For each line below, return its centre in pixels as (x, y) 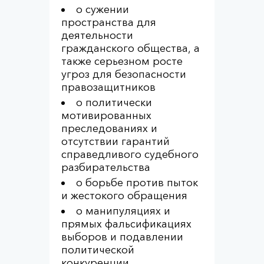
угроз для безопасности (124, 74)
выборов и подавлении (122, 237)
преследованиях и (109, 128)
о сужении (103, 9)
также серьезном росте (122, 61)
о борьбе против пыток (137, 183)
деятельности (97, 35)
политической (98, 250)
